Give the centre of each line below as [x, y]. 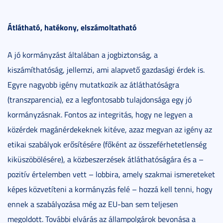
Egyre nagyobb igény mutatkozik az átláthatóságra [93, 84]
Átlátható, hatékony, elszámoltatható [72, 27]
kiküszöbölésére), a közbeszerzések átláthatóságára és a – [106, 159]
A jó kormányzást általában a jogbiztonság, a [83, 55]
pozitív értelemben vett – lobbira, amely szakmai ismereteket [111, 174]
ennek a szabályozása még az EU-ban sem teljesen [93, 204]
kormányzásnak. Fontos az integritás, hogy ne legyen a [100, 114]
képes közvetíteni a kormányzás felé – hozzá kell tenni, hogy [110, 189]
